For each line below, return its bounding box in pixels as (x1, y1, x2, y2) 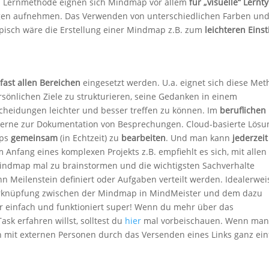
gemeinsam (11, 132, 58, 144)
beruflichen (220, 104, 266, 116)
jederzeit (232, 132, 268, 144)
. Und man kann (166, 132, 232, 144)
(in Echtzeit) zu (58, 132, 121, 144)
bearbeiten (121, 132, 166, 144)
